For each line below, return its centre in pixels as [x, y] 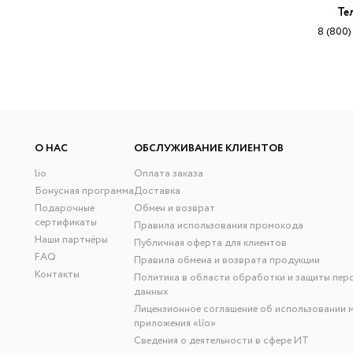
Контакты [57, 275]
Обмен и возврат [175, 209]
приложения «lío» [175, 324]
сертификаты [65, 223]
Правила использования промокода [219, 226]
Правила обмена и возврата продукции [227, 261]
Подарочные [64, 209]
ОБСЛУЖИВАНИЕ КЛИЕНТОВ [209, 149]
